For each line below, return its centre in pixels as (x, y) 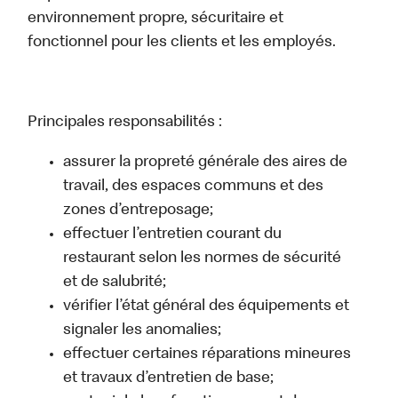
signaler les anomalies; (143, 331)
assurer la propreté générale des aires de (206, 163)
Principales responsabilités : (125, 123)
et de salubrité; (115, 283)
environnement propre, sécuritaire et (156, 19)
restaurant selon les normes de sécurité (203, 259)
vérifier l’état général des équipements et (207, 307)
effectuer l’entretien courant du (173, 235)
